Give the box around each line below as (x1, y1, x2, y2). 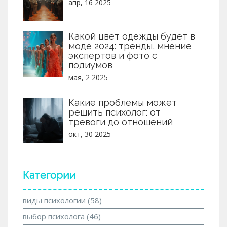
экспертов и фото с (68, 50, 157, 61)
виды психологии (23, 195, 88, 206)
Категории (23, 169, 76, 182)
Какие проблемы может (68, 97, 177, 108)
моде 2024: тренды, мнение (68, 41, 192, 52)
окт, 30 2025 (68, 129, 111, 139)
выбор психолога (23, 211, 87, 222)
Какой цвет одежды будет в (68, 31, 195, 42)
